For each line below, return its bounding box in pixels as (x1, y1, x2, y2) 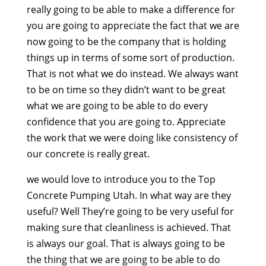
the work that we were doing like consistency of (26, 131, 237, 145)
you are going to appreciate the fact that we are (26, 19, 239, 33)
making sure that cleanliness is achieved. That (26, 221, 231, 235)
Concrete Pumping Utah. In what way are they (26, 189, 231, 202)
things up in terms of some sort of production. (26, 51, 235, 65)
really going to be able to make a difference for (26, 3, 235, 17)
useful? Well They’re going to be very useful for (26, 205, 234, 218)
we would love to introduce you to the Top (26, 173, 216, 186)
